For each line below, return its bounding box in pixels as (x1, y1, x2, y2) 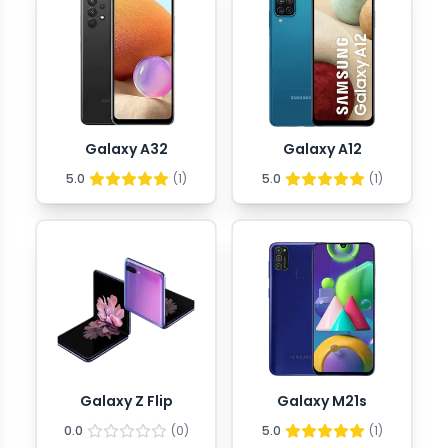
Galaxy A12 (282, 139, 362, 159)
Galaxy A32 (84, 139, 168, 159)
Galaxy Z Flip (79, 391, 173, 411)
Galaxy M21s (277, 391, 367, 411)
